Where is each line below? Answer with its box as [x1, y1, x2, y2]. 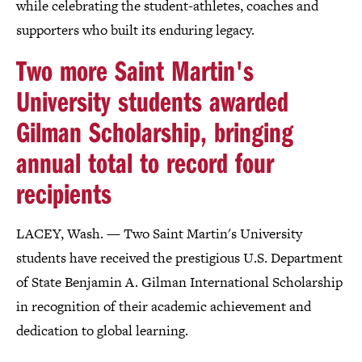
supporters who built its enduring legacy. [16, 19, 255, 40]
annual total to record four [16, 143, 274, 180]
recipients [16, 174, 112, 211]
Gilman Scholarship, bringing [16, 112, 293, 149]
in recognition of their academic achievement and [16, 296, 311, 316]
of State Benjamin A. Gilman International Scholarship [16, 271, 343, 292]
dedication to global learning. [16, 320, 188, 340]
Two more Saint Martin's [16, 51, 254, 88]
